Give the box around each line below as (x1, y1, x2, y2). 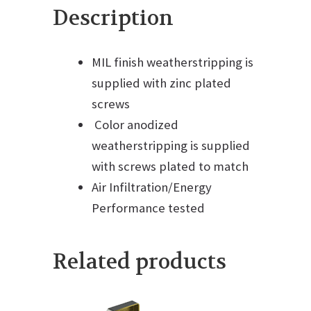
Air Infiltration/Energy (92, 179, 212, 196)
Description (53, 5, 174, 33)
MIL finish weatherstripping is (92, 54, 254, 71)
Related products (53, 249, 227, 276)
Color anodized (92, 117, 179, 133)
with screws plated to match (92, 158, 249, 175)
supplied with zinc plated (92, 75, 232, 92)
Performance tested (92, 200, 205, 217)
